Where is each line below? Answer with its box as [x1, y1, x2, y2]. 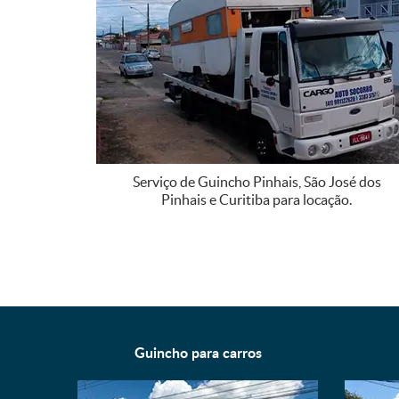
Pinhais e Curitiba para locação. [161, 191, 352, 208]
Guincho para [134, 341, 223, 362]
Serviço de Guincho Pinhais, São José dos [132, 173, 381, 190]
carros [222, 341, 262, 362]
